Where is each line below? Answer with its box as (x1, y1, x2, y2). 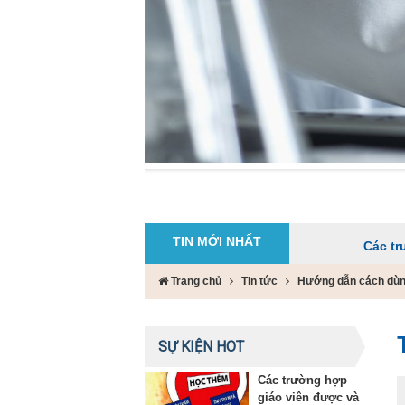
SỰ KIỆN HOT (158, 337, 244, 355)
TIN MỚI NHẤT (173, 233, 261, 249)
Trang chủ (168, 274, 221, 287)
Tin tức (241, 274, 278, 287)
